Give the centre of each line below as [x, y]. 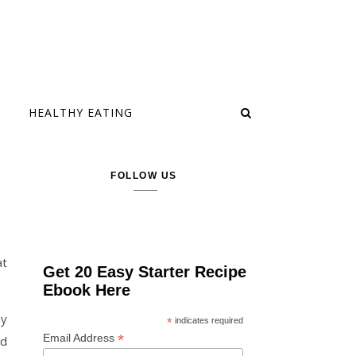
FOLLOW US [144, 176]
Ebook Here [87, 290]
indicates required [207, 320]
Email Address [81, 338]
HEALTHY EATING [81, 112]
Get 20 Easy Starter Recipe [145, 272]
